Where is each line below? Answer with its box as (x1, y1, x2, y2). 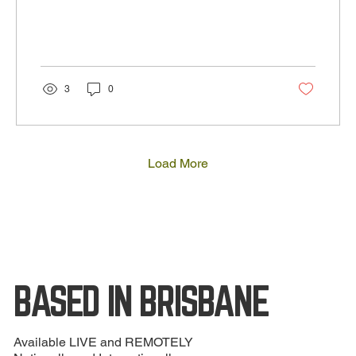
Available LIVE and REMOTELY (14, 334, 194, 350)
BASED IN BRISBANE (14, 277, 269, 324)
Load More (148, 156, 208, 172)
